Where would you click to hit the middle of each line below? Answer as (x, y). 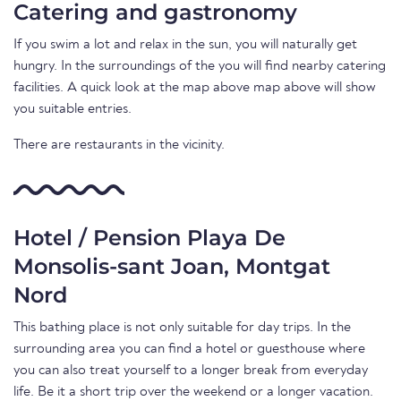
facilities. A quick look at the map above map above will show (195, 88)
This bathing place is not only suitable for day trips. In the (182, 328)
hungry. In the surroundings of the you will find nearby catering (200, 66)
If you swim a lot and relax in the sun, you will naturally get (185, 45)
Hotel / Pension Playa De (149, 238)
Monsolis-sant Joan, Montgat (172, 266)
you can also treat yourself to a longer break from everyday (191, 371)
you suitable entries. (73, 109)
